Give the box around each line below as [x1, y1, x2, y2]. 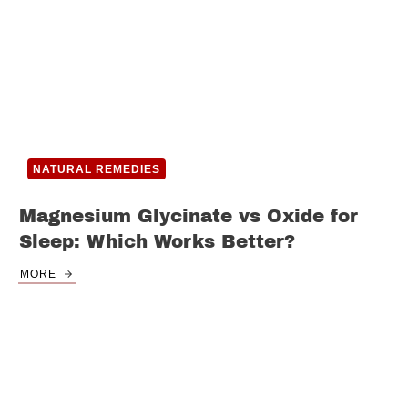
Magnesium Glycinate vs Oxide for [19, 206, 358, 227]
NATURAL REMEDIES [33, 163, 160, 177]
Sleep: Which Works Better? [19, 231, 295, 252]
